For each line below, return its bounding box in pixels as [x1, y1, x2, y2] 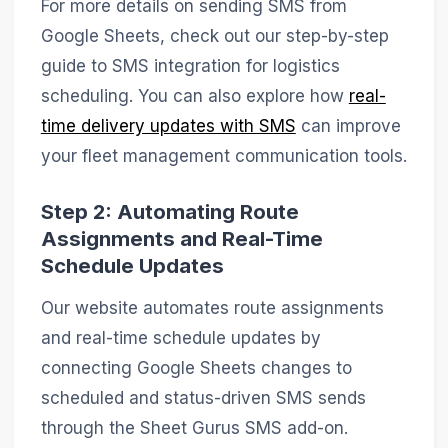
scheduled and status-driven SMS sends [40, 387, 366, 408]
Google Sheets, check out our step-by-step [40, 25, 389, 46]
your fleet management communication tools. [40, 145, 407, 166]
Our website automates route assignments [40, 297, 384, 318]
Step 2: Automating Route [40, 199, 299, 225]
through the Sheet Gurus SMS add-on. [40, 417, 348, 438]
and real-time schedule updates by [40, 327, 321, 348]
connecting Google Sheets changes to [40, 357, 352, 378]
